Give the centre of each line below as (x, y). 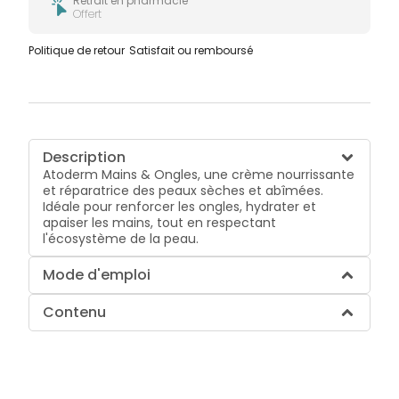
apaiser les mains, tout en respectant (160, 222)
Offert (88, 13)
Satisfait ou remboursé (191, 50)
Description (85, 157)
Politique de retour (77, 50)
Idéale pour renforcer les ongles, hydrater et (180, 206)
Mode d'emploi (97, 274)
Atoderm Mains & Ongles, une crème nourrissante (199, 174)
